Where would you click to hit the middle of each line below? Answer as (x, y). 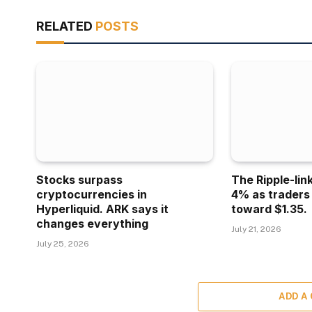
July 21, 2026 (257, 229)
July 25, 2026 (63, 243)
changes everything (92, 223)
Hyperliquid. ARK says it (102, 209)
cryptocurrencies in (92, 194)
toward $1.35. (270, 209)
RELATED (66, 26)
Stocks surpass (79, 179)
